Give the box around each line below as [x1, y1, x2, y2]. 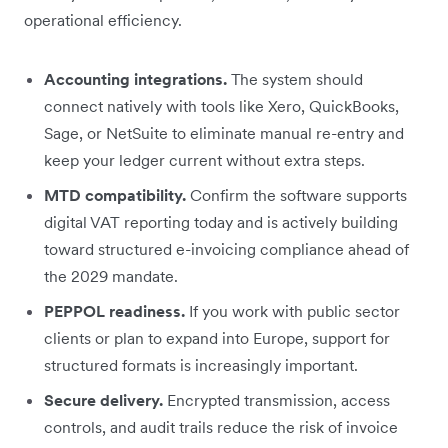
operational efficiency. [24, 9, 182, 30]
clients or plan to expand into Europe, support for [44, 327, 390, 348]
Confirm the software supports [190, 184, 407, 205]
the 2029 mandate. [44, 265, 178, 286]
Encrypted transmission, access [167, 389, 390, 410]
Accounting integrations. [44, 68, 231, 89]
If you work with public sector [189, 300, 400, 321]
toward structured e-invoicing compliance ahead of [44, 238, 409, 259]
